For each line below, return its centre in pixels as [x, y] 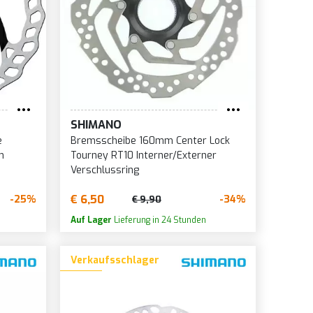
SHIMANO [96, 124]
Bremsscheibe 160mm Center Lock [150, 140]
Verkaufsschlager [115, 260]
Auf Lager [91, 220]
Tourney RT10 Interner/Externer [143, 155]
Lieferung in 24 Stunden [159, 220]
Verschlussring [104, 170]
